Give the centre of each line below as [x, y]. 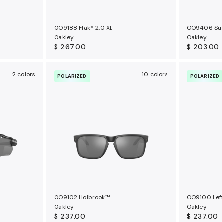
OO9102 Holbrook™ [82, 197]
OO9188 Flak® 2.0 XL [83, 28]
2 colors [24, 74]
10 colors [155, 74]
